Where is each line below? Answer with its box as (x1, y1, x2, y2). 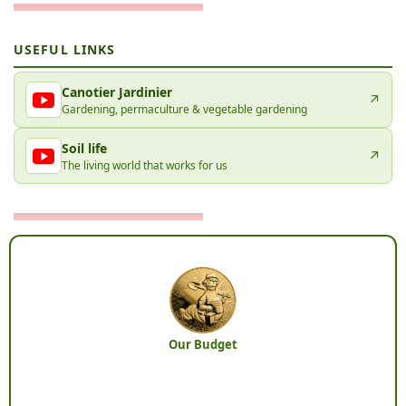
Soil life (62, 139, 107, 157)
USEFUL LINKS (14, 41, 116, 58)
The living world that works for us (62, 157, 227, 173)
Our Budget (169, 336, 237, 353)
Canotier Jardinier (62, 82, 172, 101)
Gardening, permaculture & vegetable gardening (62, 101, 307, 117)
